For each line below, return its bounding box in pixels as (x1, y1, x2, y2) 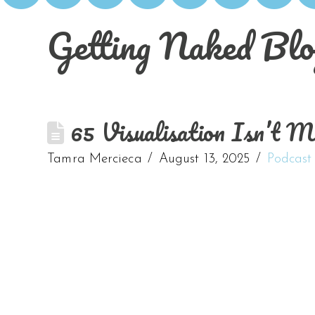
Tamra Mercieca (47, 153, 142, 167)
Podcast (266, 153, 312, 167)
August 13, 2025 (158, 153, 250, 167)
